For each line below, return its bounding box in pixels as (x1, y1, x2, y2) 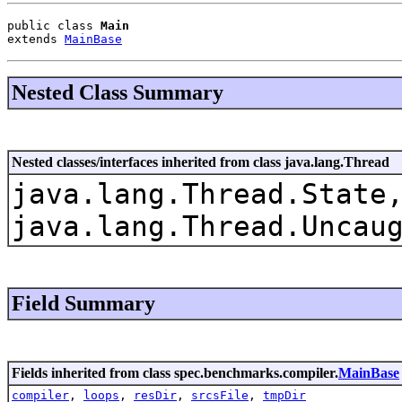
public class (7, 18, 100, 32)
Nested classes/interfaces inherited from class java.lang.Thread (12, 153, 389, 170)
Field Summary (12, 291, 155, 315)
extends (7, 31, 65, 46)
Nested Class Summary (12, 80, 223, 104)
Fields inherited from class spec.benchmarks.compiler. (12, 364, 338, 380)
